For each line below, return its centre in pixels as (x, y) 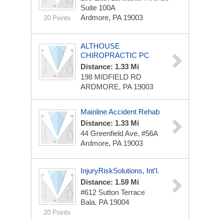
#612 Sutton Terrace (113, 192)
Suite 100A (98, 8)
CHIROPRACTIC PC (115, 55)
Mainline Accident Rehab (120, 112)
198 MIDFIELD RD (111, 77)
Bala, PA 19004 (105, 202)
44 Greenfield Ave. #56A (119, 133)
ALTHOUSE (100, 46)
